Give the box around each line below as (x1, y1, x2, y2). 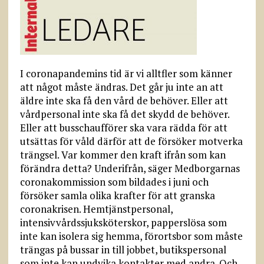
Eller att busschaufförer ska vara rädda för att (19, 121, 227, 134)
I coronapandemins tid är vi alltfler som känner (19, 67, 232, 80)
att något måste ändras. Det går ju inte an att (19, 80, 223, 94)
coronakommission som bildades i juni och (19, 175, 209, 189)
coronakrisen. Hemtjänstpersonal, (19, 202, 173, 216)
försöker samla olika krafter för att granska (19, 189, 215, 202)
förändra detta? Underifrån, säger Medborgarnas (19, 161, 240, 175)
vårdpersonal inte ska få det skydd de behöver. (19, 107, 229, 121)
